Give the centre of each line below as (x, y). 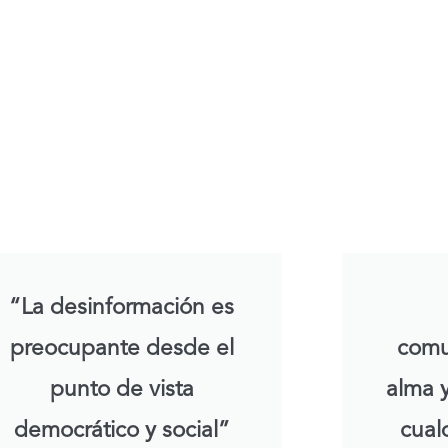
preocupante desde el (121, 349)
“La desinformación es (122, 308)
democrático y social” (121, 431)
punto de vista (121, 390)
